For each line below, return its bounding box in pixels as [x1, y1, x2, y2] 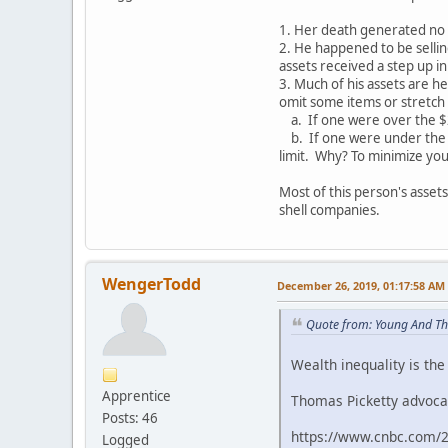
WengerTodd [102, 272, 201, 295]
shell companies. [279, 200, 383, 219]
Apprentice [102, 386, 171, 405]
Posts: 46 [102, 408, 158, 427]
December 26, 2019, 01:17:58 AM [277, 277, 445, 293]
